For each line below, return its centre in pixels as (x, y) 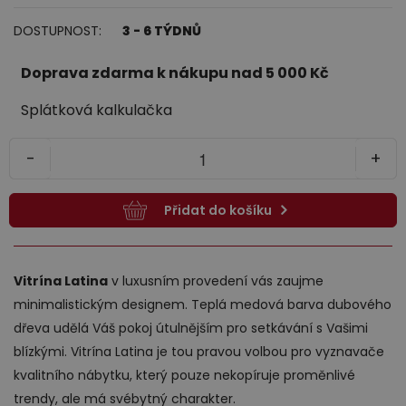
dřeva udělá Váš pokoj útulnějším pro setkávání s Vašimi (191, 329)
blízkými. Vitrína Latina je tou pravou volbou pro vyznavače (199, 352)
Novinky (203, 391)
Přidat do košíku (217, 211)
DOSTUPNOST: (58, 31)
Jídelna (203, 37)
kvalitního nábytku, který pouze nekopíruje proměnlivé (184, 376)
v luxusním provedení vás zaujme (216, 281)
